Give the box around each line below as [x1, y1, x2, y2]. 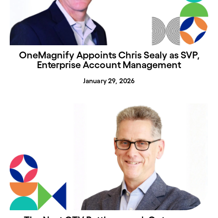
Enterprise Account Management [37, 59, 181, 70]
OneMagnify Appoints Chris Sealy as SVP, [18, 49, 200, 60]
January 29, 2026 [83, 76, 135, 85]
